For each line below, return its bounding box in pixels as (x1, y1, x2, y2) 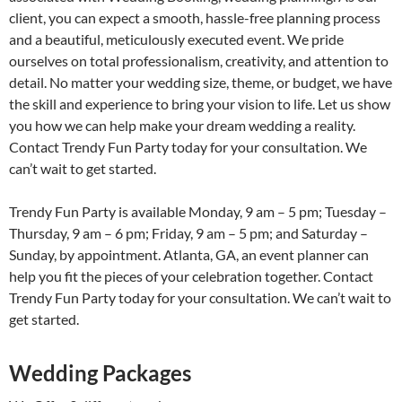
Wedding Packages (9, 360, 191, 387)
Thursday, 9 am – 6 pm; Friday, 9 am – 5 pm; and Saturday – (9, 224, 368, 242)
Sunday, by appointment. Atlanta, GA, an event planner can (9, 246, 369, 264)
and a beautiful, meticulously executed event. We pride (9, 31, 344, 48)
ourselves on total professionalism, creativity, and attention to (9, 52, 389, 70)
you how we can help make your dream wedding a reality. (9, 117, 355, 135)
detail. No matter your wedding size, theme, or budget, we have (9, 74, 392, 92)
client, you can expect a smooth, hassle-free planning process (9, 9, 380, 27)
